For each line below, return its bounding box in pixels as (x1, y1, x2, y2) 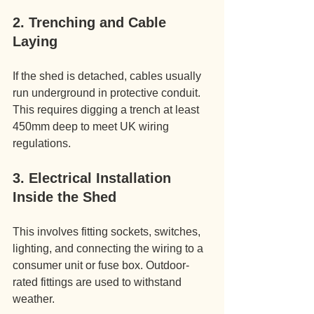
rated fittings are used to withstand (13, 276, 184, 288)
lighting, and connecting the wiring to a (13, 243, 206, 254)
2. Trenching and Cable (13, 15, 170, 30)
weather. (13, 293, 55, 305)
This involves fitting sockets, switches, (13, 226, 203, 238)
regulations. (13, 137, 71, 149)
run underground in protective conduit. (13, 87, 203, 99)
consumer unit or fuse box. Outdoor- (13, 259, 189, 271)
